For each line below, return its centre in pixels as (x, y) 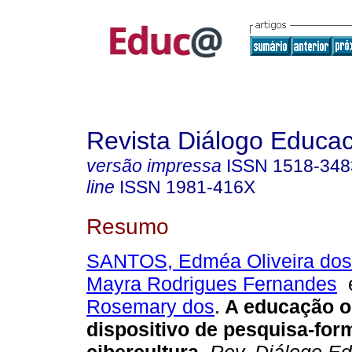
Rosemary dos (150, 307)
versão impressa (154, 166)
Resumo (128, 226)
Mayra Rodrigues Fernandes (212, 284)
